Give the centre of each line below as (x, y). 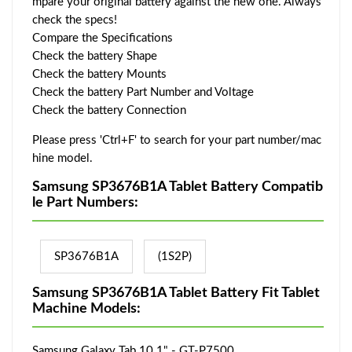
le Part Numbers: (85, 202)
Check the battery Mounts (99, 74)
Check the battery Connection (109, 110)
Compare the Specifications (103, 38)
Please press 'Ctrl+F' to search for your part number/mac (177, 140)
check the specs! (75, 20)
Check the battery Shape (95, 56)
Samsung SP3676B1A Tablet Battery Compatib (178, 187)
